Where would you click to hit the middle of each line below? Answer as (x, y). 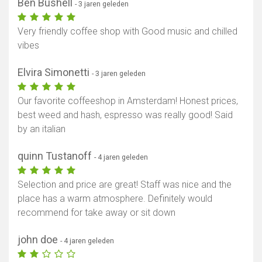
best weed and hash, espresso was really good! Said (125, 115)
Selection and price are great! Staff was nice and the (125, 185)
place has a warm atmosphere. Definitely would (115, 199)
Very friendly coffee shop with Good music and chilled (127, 32)
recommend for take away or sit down (96, 213)
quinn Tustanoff (56, 156)
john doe (39, 240)
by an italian (42, 129)
